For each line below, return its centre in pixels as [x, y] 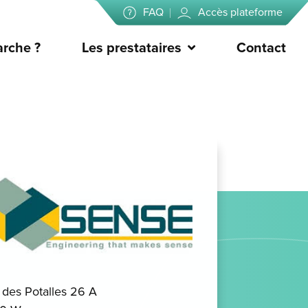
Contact [261, 48]
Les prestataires [131, 48]
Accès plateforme [240, 12]
